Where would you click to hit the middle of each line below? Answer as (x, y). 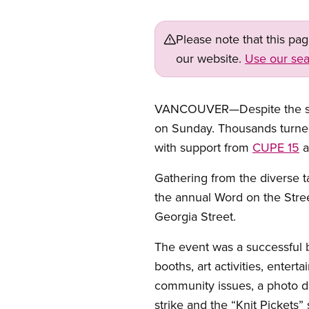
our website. (210, 58)
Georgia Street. (195, 216)
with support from (203, 147)
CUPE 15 (276, 147)
